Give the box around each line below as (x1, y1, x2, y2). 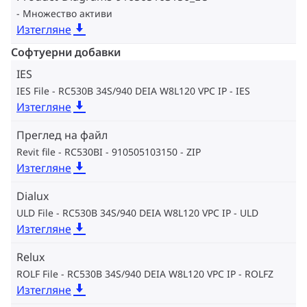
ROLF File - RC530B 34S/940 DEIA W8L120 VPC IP (16, 267, 236, 281)
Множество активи (23, 7, 112, 21)
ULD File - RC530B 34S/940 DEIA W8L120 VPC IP (16, 206, 231, 220)
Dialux (16, 188, 49, 204)
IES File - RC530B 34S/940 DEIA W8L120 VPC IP (16, 84, 227, 98)
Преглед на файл (16, 127, 108, 143)
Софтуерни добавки (11, 45, 121, 60)
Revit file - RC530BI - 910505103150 (16, 145, 177, 159)
